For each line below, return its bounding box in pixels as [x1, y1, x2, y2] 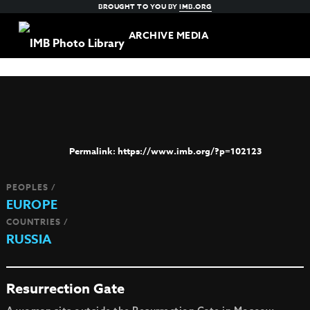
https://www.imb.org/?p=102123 [117, 145, 262, 157]
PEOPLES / [6, 181, 56, 193]
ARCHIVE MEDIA [128, 28, 209, 43]
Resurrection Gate [6, 279, 125, 298]
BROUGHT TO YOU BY [98, 1, 180, 11]
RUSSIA [6, 230, 52, 248]
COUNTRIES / [6, 216, 69, 228]
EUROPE [6, 196, 58, 214]
